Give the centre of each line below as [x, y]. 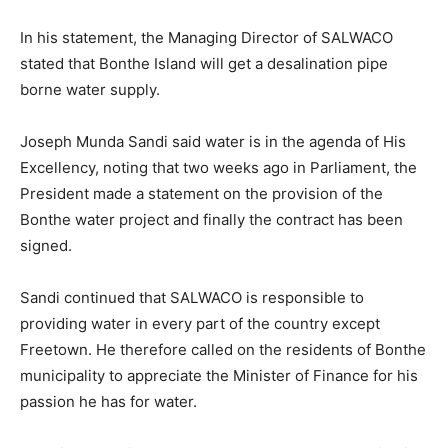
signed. [46, 245]
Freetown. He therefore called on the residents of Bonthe [223, 349]
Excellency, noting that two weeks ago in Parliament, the [220, 167]
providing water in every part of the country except [200, 323]
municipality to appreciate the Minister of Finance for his [219, 375]
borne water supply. [90, 89]
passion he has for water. [108, 401]
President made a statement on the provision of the [201, 193]
